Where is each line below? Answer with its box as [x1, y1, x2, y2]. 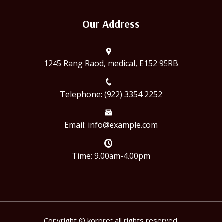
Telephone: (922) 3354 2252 [60, 89, 162, 100]
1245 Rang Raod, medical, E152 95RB [44, 58, 178, 69]
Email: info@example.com [64, 119, 158, 131]
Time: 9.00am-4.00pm [72, 150, 150, 162]
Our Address [82, 17, 140, 31]
